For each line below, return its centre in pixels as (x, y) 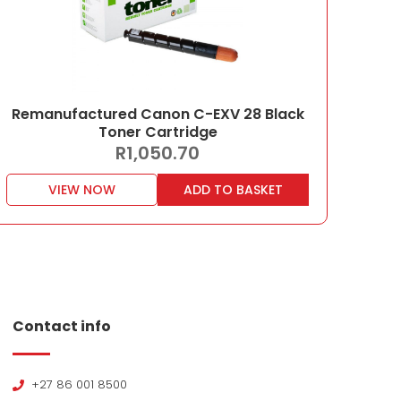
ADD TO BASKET (233, 190)
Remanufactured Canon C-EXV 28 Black (158, 114)
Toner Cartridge (158, 132)
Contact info (62, 326)
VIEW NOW (82, 190)
